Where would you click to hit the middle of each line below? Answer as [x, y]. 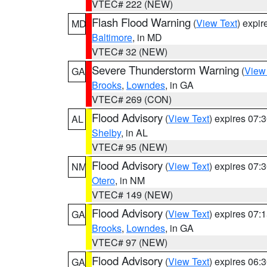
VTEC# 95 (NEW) [130, 147]
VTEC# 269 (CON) [132, 99]
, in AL [134, 133]
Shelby [106, 133]
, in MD [147, 37]
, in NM [130, 180]
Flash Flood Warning [141, 22]
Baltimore [112, 37]
